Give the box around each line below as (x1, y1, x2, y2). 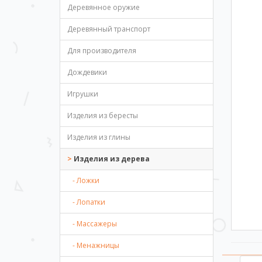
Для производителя (67, 46, 136, 56)
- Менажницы (67, 240, 119, 250)
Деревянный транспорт (67, 24, 150, 34)
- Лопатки (67, 197, 105, 207)
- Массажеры (67, 219, 117, 229)
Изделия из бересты (67, 111, 138, 120)
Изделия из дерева (74, 154, 150, 164)
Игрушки (67, 89, 98, 99)
